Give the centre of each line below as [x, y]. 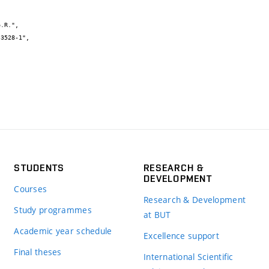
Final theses [38, 252]
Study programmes [53, 210]
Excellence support [181, 235]
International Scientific [188, 256]
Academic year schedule [63, 231]
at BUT [157, 214]
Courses [31, 189]
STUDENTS [39, 168]
